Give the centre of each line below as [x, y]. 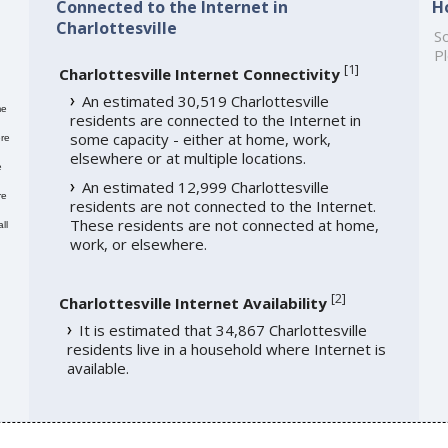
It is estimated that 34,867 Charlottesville [222, 329]
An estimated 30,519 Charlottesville [205, 100]
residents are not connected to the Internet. [222, 205]
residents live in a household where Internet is [226, 348]
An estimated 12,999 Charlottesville [205, 186]
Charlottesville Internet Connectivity [199, 73]
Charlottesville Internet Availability [192, 302]
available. [97, 367]
